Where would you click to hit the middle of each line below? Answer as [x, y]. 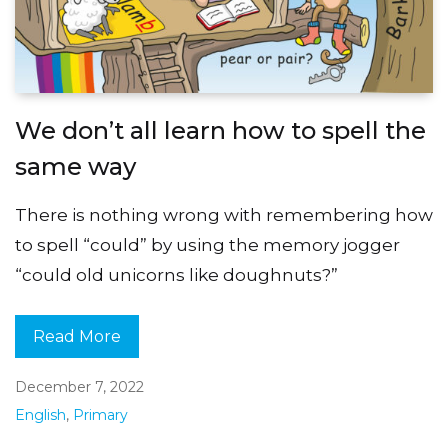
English [40, 415]
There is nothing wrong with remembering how [224, 215]
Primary [100, 415]
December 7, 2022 [79, 387]
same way [75, 167]
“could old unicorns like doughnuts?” [176, 275]
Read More [77, 336]
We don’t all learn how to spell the [220, 131]
